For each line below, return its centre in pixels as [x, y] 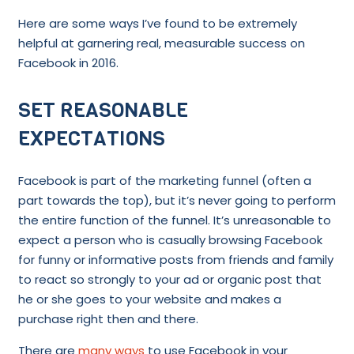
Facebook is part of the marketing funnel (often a [164, 181]
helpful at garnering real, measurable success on [161, 43]
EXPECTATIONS [91, 138]
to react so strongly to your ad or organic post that [169, 280]
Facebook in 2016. [68, 62]
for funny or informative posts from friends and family [175, 260]
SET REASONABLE [103, 110]
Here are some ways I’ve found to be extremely [157, 23]
